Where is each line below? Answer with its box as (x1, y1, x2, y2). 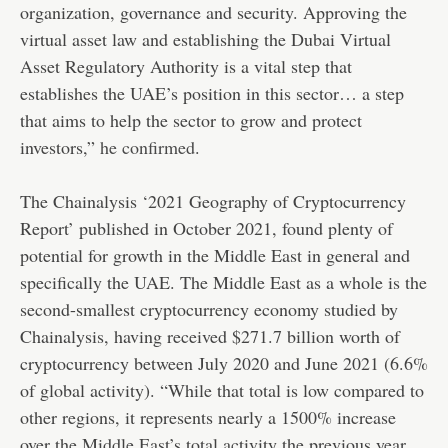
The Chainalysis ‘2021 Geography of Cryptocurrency (20, 189, 406, 214)
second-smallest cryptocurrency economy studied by (20, 297, 398, 322)
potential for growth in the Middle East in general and (20, 243, 410, 268)
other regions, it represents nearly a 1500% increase (20, 405, 396, 430)
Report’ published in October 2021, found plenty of (20, 216, 393, 241)
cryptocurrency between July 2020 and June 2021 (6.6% (20, 351, 428, 376)
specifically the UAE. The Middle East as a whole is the (20, 270, 427, 295)
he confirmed (100, 135, 195, 160)
